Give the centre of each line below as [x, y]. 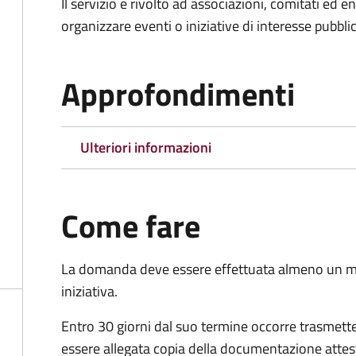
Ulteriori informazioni [146, 147]
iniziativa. [89, 291]
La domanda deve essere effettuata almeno [192, 269]
